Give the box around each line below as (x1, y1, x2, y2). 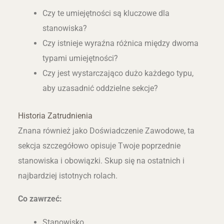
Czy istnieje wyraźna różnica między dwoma (42, 38, 199, 48)
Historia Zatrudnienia (17, 110, 92, 120)
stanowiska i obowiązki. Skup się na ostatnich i (17, 155, 184, 165)
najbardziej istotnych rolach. (17, 170, 117, 180)
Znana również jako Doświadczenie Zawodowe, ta (17, 125, 194, 135)
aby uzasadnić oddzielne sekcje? (42, 83, 158, 93)
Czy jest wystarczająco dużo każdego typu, (42, 68, 194, 78)
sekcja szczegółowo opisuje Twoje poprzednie (17, 140, 180, 150)
